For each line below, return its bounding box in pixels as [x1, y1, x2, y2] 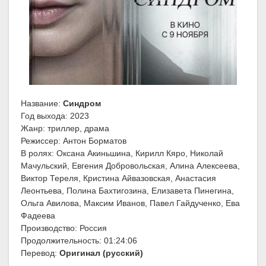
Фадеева [21, 211, 55, 221]
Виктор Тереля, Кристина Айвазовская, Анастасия [21, 173, 216, 183]
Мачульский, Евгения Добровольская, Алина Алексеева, [21, 161, 240, 171]
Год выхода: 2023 [21, 111, 89, 121]
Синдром [63, 99, 101, 109]
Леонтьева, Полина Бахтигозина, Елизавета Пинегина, [21, 186, 234, 196]
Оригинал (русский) [59, 248, 143, 258]
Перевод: [21, 248, 59, 258]
